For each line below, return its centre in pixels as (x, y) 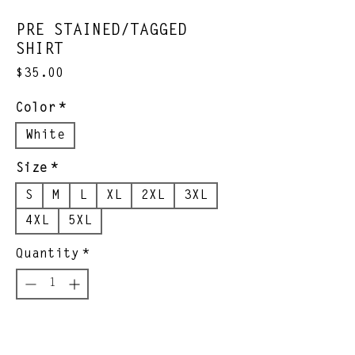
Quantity (48, 255)
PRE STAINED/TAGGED (101, 31)
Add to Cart (127, 336)
